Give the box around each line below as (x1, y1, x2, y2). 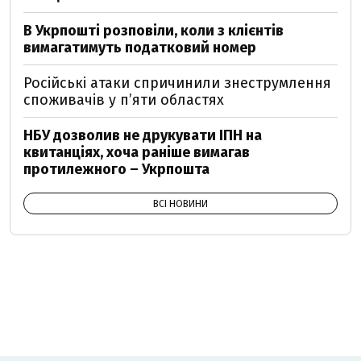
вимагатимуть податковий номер (23, 39, 256, 57)
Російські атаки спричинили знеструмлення (23, 74, 331, 93)
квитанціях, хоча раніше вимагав (23, 143, 250, 162)
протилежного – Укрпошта (23, 160, 210, 179)
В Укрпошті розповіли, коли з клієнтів (23, 22, 284, 40)
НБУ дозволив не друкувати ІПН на (23, 127, 262, 145)
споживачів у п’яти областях (23, 91, 224, 110)
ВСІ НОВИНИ (153, 198, 208, 210)
